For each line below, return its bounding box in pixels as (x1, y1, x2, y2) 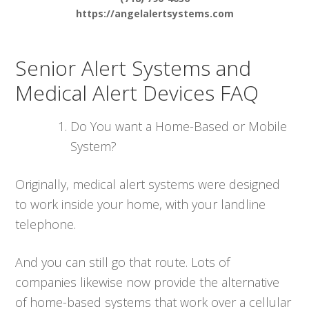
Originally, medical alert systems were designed (15, 175, 281, 192)
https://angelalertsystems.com (75, 6, 234, 20)
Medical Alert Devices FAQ (15, 78, 259, 107)
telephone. (15, 215, 77, 232)
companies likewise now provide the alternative (15, 273, 280, 290)
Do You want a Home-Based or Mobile (70, 117, 288, 134)
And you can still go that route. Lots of (15, 253, 230, 270)
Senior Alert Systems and (15, 53, 252, 82)
